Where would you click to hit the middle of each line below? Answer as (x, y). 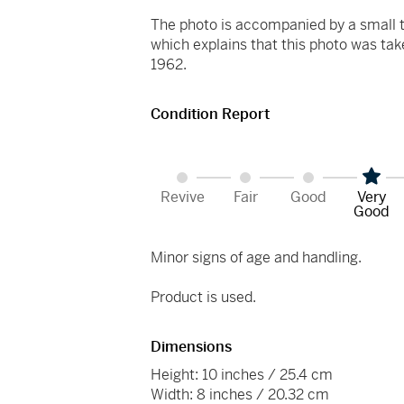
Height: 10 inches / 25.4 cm (242, 375)
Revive (182, 197)
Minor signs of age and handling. (257, 258)
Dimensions (192, 347)
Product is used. (204, 298)
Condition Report (211, 115)
